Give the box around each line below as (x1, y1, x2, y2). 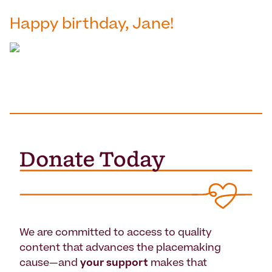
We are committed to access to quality (19, 228, 212, 239)
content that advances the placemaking (19, 243, 221, 254)
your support (80, 259, 151, 269)
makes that (151, 259, 207, 269)
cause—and (19, 259, 80, 269)
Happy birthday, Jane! (10, 18, 174, 33)
